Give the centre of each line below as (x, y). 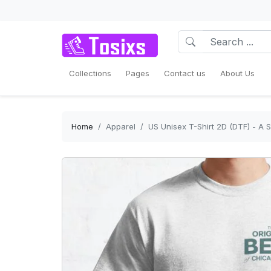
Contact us (185, 73)
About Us (237, 73)
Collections (90, 73)
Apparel (121, 126)
